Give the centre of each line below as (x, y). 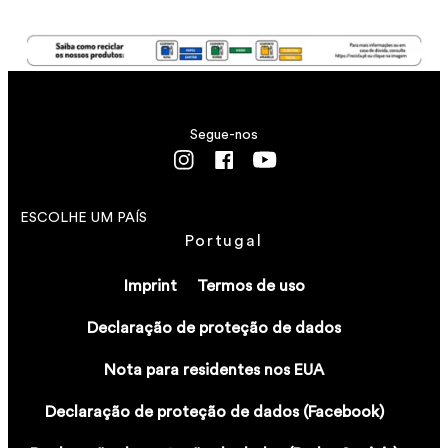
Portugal (224, 240)
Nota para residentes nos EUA (214, 369)
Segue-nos (224, 134)
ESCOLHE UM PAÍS (83, 217)
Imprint (150, 285)
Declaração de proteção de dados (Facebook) (214, 411)
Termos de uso (250, 285)
